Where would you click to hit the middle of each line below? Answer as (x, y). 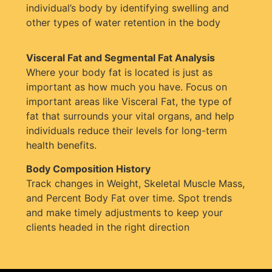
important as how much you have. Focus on (127, 87)
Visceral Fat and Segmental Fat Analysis (121, 58)
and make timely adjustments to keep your (124, 212)
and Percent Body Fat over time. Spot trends (129, 198)
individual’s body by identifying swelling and (127, 8)
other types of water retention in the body (123, 22)
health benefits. (61, 145)
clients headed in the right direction (108, 227)
